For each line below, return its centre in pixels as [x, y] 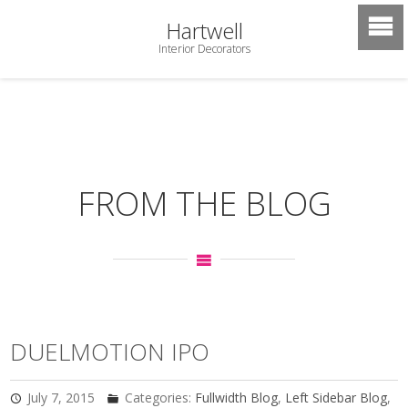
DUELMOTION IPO [110, 352]
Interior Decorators [204, 49]
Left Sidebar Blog [337, 398]
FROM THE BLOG [204, 204]
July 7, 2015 [61, 398]
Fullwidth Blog [237, 398]
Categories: [160, 398]
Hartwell [204, 31]
